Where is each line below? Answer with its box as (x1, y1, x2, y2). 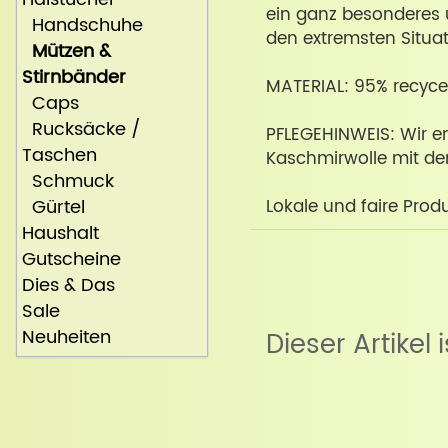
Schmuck (22, 167, 114, 197)
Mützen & (32, 37, 111, 67)
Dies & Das (22, 271, 115, 301)
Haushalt (22, 219, 99, 249)
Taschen (22, 141, 97, 171)
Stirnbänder (22, 63, 126, 93)
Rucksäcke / (22, 115, 141, 145)
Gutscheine (22, 245, 121, 275)
